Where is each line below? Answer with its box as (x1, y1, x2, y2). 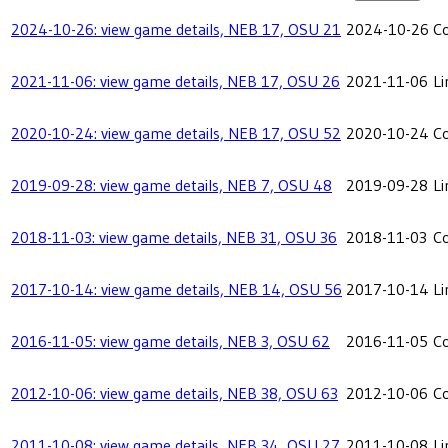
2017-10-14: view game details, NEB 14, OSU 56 (11, 279, 342, 300)
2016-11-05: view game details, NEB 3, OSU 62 (11, 331, 330, 352)
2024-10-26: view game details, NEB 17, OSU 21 (11, 19, 341, 40)
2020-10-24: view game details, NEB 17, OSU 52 (11, 123, 341, 144)
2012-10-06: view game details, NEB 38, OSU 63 (11, 383, 338, 404)
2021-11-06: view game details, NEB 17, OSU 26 (11, 71, 340, 92)
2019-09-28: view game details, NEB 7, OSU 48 (11, 175, 332, 196)
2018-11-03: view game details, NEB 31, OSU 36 (11, 227, 337, 248)
